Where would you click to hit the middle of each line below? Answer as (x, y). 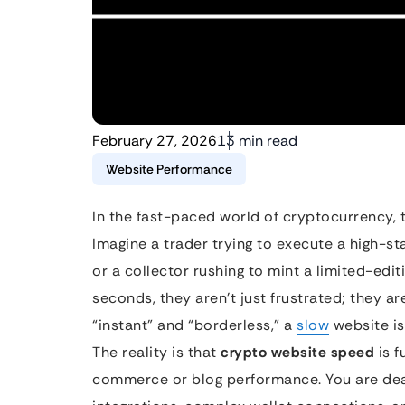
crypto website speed (297, 352)
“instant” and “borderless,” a (194, 325)
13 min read (257, 141)
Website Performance (169, 169)
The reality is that (156, 352)
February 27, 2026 (155, 141)
